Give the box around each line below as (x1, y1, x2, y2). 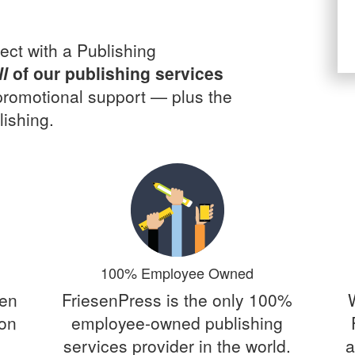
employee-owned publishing (71, 311, 284, 334)
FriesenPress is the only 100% (62, 288, 293, 311)
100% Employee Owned (101, 262, 254, 283)
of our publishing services (8, 61, 223, 85)
